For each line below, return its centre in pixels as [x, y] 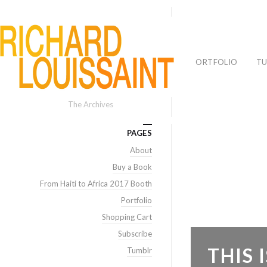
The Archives [90, 104]
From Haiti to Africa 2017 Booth [96, 184]
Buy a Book [132, 167]
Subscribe [135, 234]
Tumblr [139, 250]
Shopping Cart [127, 217]
